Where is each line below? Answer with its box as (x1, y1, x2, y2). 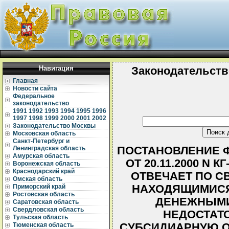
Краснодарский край (13, 168, 75, 175)
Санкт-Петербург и (13, 138, 70, 145)
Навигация (39, 64, 74, 72)
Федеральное (13, 93, 55, 100)
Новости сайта (13, 85, 57, 92)
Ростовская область (13, 191, 75, 198)
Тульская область (13, 214, 68, 221)
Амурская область (13, 152, 70, 159)
